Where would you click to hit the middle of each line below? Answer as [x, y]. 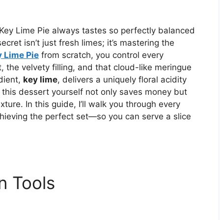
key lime [40, 80]
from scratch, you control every [101, 55]
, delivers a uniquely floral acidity [122, 80]
